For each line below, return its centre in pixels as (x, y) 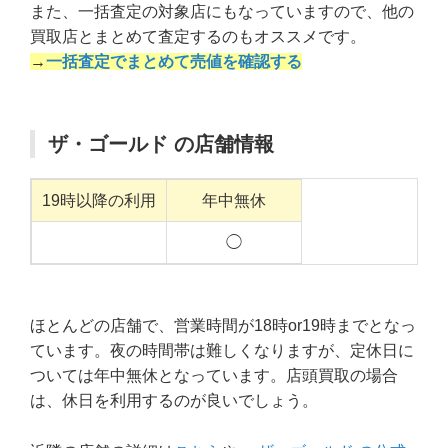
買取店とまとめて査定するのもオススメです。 (198, 37)
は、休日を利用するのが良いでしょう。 (174, 401)
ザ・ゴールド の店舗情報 (161, 144)
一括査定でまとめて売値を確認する (174, 62)
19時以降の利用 (99, 201)
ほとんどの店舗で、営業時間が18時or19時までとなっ (223, 326)
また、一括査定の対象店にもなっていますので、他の (222, 12)
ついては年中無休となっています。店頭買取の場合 (214, 376)
